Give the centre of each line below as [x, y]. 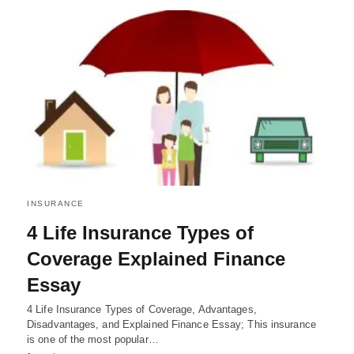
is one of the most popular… [93, 339]
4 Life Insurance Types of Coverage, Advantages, [142, 309]
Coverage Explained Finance [156, 258]
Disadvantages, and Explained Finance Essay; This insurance [171, 324]
